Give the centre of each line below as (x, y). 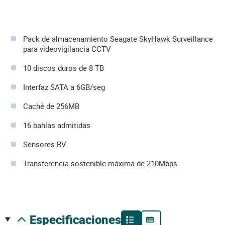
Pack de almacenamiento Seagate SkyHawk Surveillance (118, 39)
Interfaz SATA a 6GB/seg (64, 87)
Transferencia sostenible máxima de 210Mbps (100, 163)
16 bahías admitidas (57, 125)
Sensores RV (45, 144)
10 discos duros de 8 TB (64, 68)
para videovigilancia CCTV (67, 49)
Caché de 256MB (51, 106)
